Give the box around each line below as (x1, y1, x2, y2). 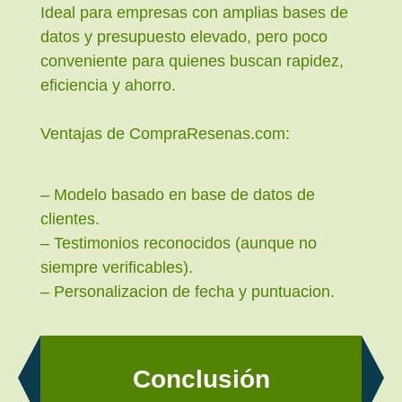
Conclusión (132, 364, 270, 393)
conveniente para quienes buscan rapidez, (40, 52, 344, 71)
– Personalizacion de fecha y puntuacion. (40, 283, 335, 301)
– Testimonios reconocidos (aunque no (40, 234, 317, 253)
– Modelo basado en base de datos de (40, 186, 315, 205)
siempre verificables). (40, 258, 193, 277)
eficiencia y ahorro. (40, 76, 176, 95)
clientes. (40, 210, 100, 229)
